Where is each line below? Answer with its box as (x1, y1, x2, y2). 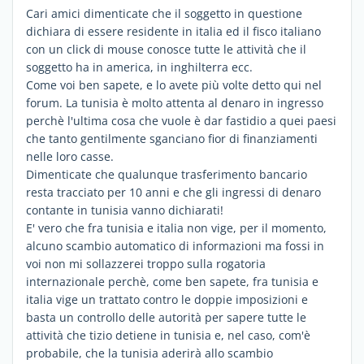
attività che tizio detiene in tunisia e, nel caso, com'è (26, 327, 310, 343)
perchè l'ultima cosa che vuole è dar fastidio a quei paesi (26, 112, 336, 128)
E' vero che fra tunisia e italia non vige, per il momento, (26, 219, 327, 236)
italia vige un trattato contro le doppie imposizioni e (26, 291, 308, 307)
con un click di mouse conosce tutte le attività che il (26, 41, 306, 57)
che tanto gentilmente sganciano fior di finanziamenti (26, 130, 318, 146)
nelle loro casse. (26, 148, 114, 164)
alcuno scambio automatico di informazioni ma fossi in (26, 237, 324, 253)
